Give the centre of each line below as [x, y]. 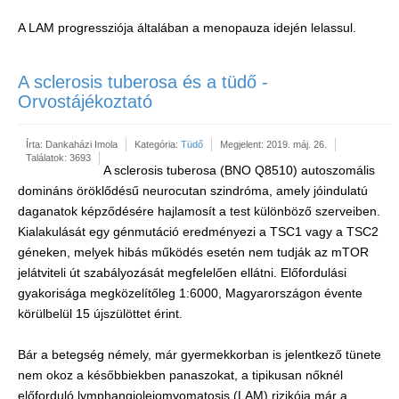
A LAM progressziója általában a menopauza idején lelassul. [187, 28]
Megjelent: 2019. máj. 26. [273, 144]
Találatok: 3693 [58, 158]
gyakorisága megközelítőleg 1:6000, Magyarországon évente [190, 293]
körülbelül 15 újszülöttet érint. [100, 313]
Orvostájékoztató [85, 102]
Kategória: [158, 144]
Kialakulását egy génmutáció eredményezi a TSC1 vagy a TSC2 [198, 232]
